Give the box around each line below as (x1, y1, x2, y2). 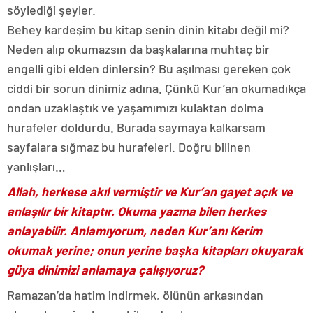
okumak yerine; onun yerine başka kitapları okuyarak (7, 242, 303, 258)
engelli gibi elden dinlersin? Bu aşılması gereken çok (7, 60, 291, 76)
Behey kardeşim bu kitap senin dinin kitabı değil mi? (7, 21, 289, 37)
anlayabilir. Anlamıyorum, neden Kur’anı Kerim (7, 222, 262, 238)
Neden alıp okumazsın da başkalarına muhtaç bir (7, 41, 270, 57)
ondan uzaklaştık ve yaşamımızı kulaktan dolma (7, 99, 263, 115)
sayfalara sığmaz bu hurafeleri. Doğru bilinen (7, 138, 251, 154)
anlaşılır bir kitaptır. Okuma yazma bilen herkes (7, 203, 266, 219)
